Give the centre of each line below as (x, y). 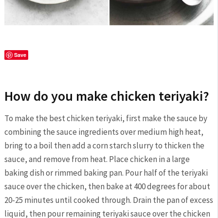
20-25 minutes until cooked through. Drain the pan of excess (109, 200)
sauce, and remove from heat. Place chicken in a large (97, 159)
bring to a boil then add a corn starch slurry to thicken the (104, 146)
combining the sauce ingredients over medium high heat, (104, 132)
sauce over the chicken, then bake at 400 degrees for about (107, 187)
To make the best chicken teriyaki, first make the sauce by (106, 118)
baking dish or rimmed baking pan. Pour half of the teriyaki (106, 173)
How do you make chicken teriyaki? (107, 96)
